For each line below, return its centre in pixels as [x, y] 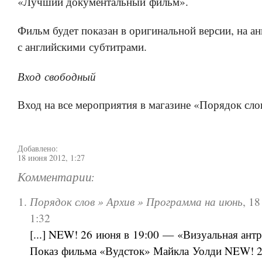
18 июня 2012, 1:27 [51, 157]
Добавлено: [38, 148]
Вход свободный [57, 76]
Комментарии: [56, 177]
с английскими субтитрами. [82, 47]
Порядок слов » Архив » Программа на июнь [137, 201]
